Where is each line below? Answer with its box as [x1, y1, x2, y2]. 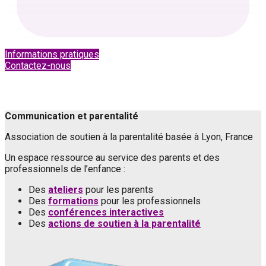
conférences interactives [48, 207, 164, 218]
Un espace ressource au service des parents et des [5, 152, 220, 164]
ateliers [48, 184, 83, 196]
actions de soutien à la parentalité [48, 218, 201, 230]
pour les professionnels [99, 195, 201, 207]
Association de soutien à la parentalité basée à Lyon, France [5, 131, 253, 143]
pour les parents [83, 184, 153, 196]
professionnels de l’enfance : [5, 163, 125, 175]
